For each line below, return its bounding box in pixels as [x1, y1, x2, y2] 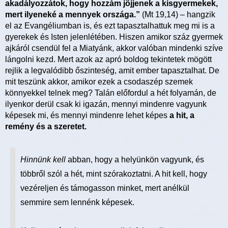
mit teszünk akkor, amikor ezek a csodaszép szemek [5, 77, 193, 86]
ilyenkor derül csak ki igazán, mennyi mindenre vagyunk [5, 99, 207, 108]
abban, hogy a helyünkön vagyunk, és [68, 155, 204, 164]
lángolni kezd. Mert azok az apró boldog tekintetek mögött [5, 54, 212, 64]
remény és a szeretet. [5, 122, 87, 131]
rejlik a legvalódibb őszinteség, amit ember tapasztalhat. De [5, 66, 219, 75]
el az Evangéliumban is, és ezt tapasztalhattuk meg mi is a [5, 21, 215, 30]
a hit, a [169, 110, 194, 120]
